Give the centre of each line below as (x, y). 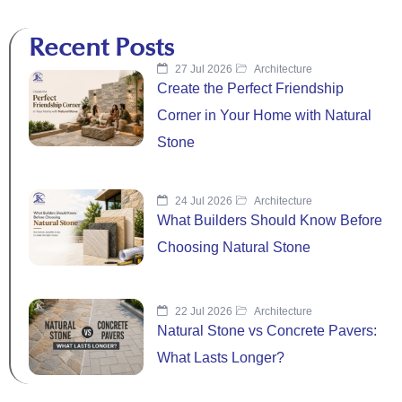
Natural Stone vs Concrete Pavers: (267, 330)
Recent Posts (101, 48)
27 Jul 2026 (202, 69)
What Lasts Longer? (221, 357)
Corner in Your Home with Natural (264, 115)
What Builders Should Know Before (270, 221)
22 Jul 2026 (202, 311)
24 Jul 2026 (202, 201)
